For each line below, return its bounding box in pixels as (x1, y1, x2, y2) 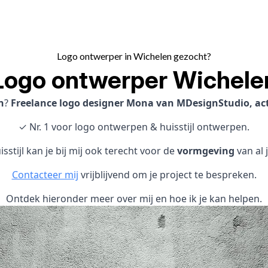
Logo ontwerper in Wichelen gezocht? (57, 50, 211, 62)
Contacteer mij (11, 168, 78, 181)
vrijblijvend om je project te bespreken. (78, 168, 257, 181)
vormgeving (176, 144, 234, 157)
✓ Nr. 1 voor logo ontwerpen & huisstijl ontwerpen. (19, 120, 249, 133)
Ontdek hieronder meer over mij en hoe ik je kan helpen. (6, 192, 262, 205)
